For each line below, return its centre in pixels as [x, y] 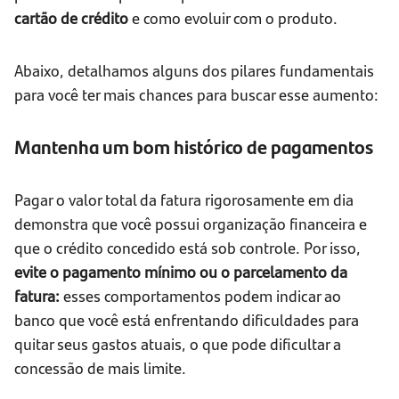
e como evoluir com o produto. [233, 18]
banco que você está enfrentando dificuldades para [187, 320]
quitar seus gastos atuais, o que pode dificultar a [178, 344]
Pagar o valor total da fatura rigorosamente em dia [184, 199]
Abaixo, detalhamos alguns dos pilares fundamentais [194, 70]
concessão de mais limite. [100, 368]
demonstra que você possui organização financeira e [191, 224]
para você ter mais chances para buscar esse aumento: [196, 94]
